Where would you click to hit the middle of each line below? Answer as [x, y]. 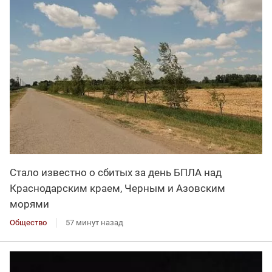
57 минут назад [94, 222]
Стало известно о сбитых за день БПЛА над [116, 172]
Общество [28, 222]
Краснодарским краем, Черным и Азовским [117, 188]
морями [29, 204]
